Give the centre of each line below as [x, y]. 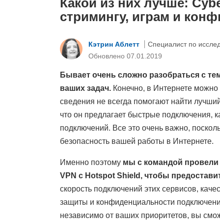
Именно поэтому [91, 163]
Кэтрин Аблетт [115, 44]
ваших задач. [85, 88]
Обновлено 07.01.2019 [125, 56]
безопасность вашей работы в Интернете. [137, 141]
